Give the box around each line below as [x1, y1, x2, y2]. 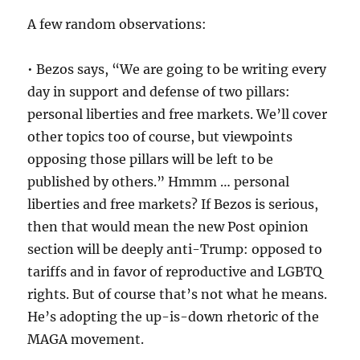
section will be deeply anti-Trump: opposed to [27, 240, 323, 257]
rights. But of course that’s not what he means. [27, 285, 328, 302]
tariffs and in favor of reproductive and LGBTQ [27, 263, 323, 280]
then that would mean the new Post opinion [27, 218, 309, 235]
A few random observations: [27, 15, 207, 32]
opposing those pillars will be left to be [27, 150, 274, 167]
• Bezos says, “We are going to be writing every [27, 60, 327, 77]
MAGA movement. [27, 330, 145, 347]
